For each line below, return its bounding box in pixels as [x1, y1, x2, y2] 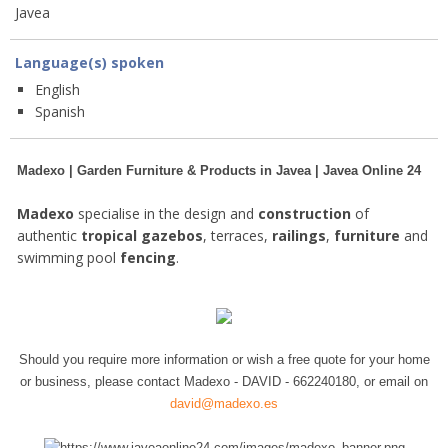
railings [272, 226, 326, 246]
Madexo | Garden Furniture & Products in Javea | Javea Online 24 [17, 163, 421, 179]
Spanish [35, 102, 85, 122]
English [35, 80, 80, 100]
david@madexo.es [170, 395, 278, 411]
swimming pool [17, 248, 120, 268]
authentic [17, 226, 81, 246]
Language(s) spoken [15, 53, 164, 73]
